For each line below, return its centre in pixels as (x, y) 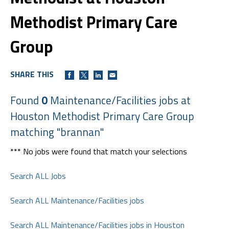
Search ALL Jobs (38, 176)
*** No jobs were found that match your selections (99, 151)
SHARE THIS (32, 74)
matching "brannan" (57, 132)
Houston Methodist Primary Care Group (102, 116)
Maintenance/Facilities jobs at (119, 100)
